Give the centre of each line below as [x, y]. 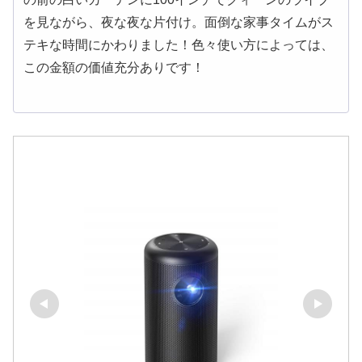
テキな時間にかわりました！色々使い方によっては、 [179, 44]
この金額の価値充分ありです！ [114, 67]
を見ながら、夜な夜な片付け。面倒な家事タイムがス [179, 22]
